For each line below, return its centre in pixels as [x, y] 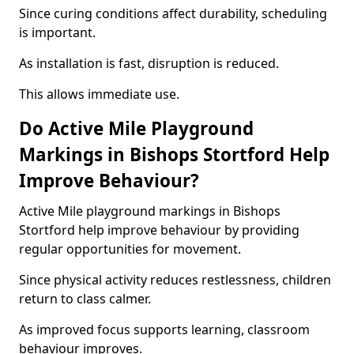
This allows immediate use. [99, 94]
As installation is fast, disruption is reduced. [149, 63]
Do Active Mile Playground [136, 128]
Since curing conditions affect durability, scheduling [173, 13]
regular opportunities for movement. [130, 249]
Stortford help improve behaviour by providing [159, 230]
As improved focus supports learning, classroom [164, 330]
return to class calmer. [85, 299]
